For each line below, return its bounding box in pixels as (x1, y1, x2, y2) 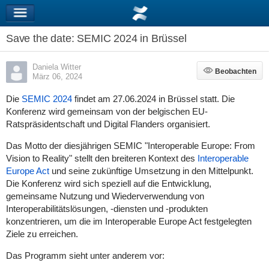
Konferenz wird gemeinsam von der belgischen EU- (5, 106, 208, 116)
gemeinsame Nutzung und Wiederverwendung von (5, 191, 204, 201)
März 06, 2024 (32, 72, 82, 81)
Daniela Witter (32, 62, 81, 71)
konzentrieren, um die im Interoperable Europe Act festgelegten (5, 216, 252, 226)
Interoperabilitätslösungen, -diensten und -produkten (5, 204, 208, 214)
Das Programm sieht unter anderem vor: (5, 250, 167, 261)
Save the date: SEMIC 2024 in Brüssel (5, 32, 187, 44)
